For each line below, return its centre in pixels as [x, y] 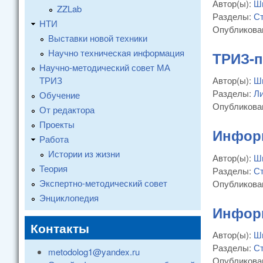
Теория [53, 168]
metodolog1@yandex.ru [94, 251]
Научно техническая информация [116, 52]
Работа [54, 139]
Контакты [60, 227]
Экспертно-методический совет [103, 183]
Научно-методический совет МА [105, 67]
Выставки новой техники [98, 38]
